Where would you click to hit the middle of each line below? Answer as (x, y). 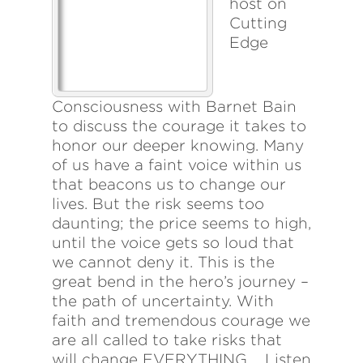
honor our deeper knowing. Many (178, 146)
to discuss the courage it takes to (179, 126)
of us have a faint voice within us (177, 165)
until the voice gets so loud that (173, 243)
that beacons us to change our (169, 185)
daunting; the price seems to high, (181, 224)
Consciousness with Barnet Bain (174, 107)
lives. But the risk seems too (158, 204)
